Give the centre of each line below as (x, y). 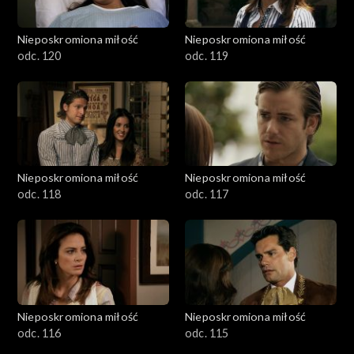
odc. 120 (40, 55)
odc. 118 (40, 194)
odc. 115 (207, 333)
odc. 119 (207, 55)
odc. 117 (207, 194)
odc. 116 (40, 333)
